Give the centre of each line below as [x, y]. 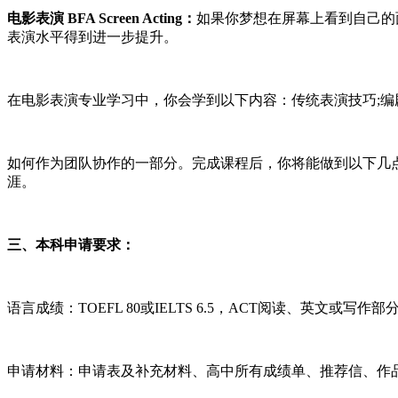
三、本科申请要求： [71, 244]
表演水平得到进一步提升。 [92, 36]
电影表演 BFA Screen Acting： [102, 18]
